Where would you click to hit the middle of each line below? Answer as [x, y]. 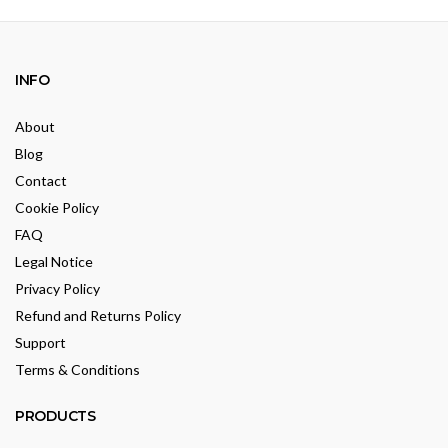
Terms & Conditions [77, 370]
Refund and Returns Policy [98, 316]
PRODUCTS [55, 416]
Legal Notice [54, 262]
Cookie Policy [57, 208]
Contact [41, 181]
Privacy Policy [57, 289]
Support [40, 343]
